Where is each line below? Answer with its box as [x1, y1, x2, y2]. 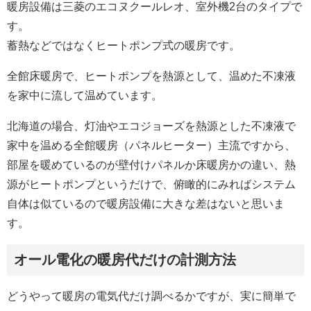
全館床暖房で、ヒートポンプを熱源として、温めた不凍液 [7, 70, 296, 83]
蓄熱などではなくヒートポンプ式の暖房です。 [7, 40, 240, 52]
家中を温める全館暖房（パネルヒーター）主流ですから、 [7, 140, 296, 152]
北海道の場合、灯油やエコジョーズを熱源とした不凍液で [7, 120, 296, 133]
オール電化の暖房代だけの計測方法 [14, 252, 236, 268]
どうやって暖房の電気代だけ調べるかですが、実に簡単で [7, 290, 296, 303]
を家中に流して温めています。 [7, 90, 162, 102]
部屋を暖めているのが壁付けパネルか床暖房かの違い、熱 [7, 159, 296, 171]
